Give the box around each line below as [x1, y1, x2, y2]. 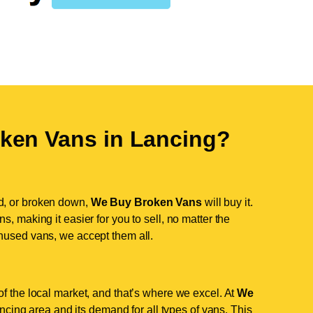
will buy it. [201, 196, 253, 208]
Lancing [129, 126, 217, 152]
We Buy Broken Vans [90, 196, 202, 208]
